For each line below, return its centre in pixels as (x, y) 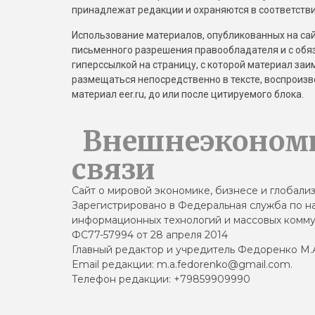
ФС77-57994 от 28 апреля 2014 (150, 235)
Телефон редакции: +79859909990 (161, 279)
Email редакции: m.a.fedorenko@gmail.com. (182, 264)
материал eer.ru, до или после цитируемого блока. (188, 94)
